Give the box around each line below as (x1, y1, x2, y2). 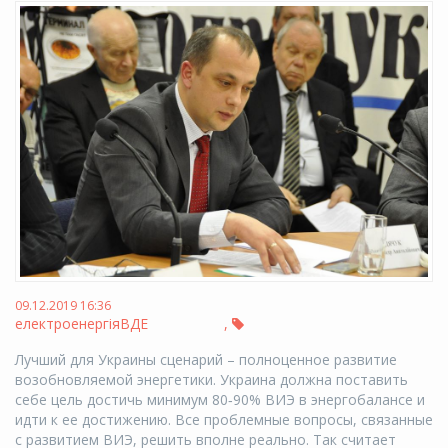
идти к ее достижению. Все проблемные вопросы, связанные (15, 409, 433, 429)
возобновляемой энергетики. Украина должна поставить (15, 369, 408, 389)
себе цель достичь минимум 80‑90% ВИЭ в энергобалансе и (15, 389, 425, 409)
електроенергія (15, 313, 120, 333)
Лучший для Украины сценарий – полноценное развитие (15, 349, 397, 369)
